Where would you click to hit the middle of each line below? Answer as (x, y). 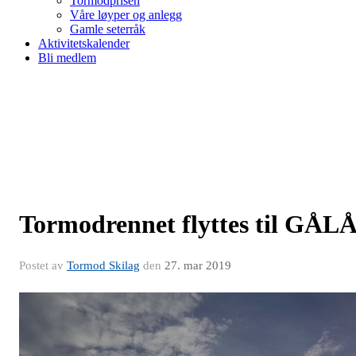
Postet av (43, 265)
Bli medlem (67, 57)
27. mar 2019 (198, 265)
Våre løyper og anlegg (126, 14)
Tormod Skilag (103, 265)
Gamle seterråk (108, 29)
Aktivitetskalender (84, 43)
